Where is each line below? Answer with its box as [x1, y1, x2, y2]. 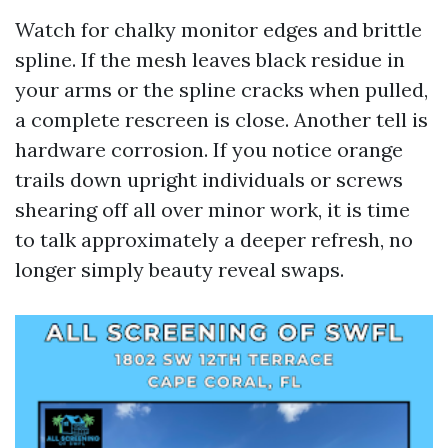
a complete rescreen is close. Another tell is [15, 107, 428, 132]
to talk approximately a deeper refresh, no [15, 227, 413, 252]
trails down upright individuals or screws [15, 167, 403, 192]
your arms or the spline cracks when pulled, [15, 77, 428, 102]
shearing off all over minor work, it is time [15, 197, 410, 222]
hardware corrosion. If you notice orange [15, 137, 403, 162]
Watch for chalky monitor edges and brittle [15, 17, 422, 42]
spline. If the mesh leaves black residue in [15, 47, 405, 72]
